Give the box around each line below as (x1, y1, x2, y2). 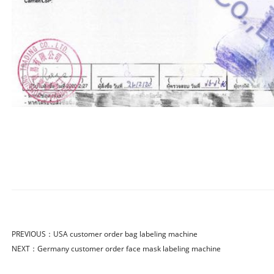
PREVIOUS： (12, 229, 53, 239)
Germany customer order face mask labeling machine (37, 243, 221, 254)
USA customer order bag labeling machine (53, 229, 198, 239)
